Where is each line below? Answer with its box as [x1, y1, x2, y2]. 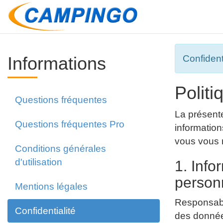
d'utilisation [15, 157, 62, 167]
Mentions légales [15, 181, 88, 192]
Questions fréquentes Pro [15, 119, 124, 129]
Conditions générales [15, 143, 106, 154]
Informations [7, 53, 106, 74]
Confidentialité [15, 206, 76, 216]
